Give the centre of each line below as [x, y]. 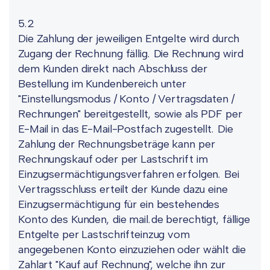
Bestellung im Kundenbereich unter [102, 84]
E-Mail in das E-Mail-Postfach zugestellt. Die [126, 129]
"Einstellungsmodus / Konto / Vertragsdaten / [126, 99]
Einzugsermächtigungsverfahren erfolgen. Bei [129, 174]
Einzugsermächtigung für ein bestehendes [119, 204]
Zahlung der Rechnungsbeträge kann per [117, 144]
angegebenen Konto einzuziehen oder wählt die [132, 250]
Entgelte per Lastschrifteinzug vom [104, 234]
